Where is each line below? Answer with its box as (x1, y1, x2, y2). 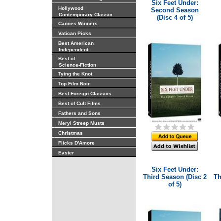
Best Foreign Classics (58, 91, 111, 96)
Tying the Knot (58, 71, 92, 76)
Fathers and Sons (58, 110, 101, 116)
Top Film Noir (58, 81, 90, 86)
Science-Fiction (54, 62, 96, 68)
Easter (58, 150, 74, 155)
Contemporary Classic (54, 12, 112, 17)
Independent (54, 47, 88, 52)
